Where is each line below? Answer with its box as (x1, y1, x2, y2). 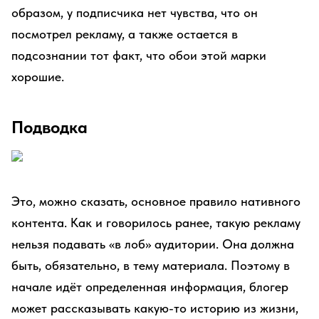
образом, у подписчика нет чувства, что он (11, 5, 258, 20)
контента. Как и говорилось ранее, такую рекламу (11, 215, 300, 230)
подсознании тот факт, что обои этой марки (11, 48, 266, 63)
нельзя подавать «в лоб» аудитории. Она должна (11, 236, 294, 251)
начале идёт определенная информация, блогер (11, 279, 288, 294)
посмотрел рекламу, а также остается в (11, 26, 238, 41)
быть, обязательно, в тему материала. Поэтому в (11, 258, 290, 273)
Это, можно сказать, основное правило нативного (11, 194, 300, 209)
